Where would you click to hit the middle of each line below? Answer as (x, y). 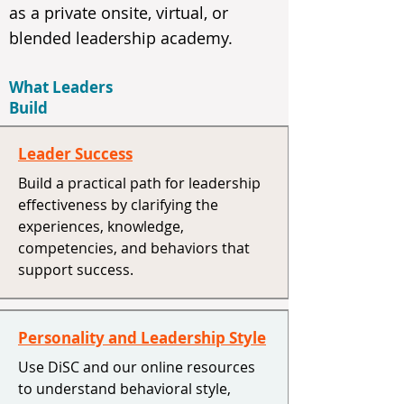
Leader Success (75, 154)
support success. (76, 270)
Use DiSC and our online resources (137, 367)
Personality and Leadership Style (142, 338)
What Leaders (61, 87)
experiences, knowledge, (101, 226)
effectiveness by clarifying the (118, 205)
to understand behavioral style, (124, 389)
